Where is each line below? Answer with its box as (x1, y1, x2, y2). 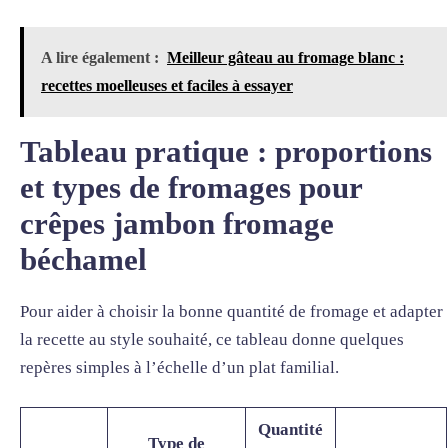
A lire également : (41, 48, 159, 66)
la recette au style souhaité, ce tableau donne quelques (20, 329, 404, 349)
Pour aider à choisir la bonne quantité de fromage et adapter (20, 301, 443, 321)
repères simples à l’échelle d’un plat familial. (20, 357, 339, 377)
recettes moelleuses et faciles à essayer (41, 76, 293, 94)
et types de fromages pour (20, 170, 362, 205)
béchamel (20, 242, 147, 277)
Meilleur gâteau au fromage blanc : (167, 48, 404, 66)
